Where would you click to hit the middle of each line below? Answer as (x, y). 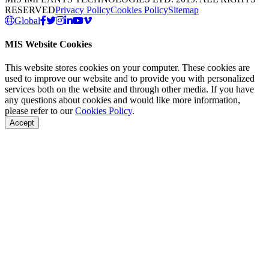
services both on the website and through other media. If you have (129, 89)
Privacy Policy (83, 10)
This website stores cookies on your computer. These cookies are (127, 68)
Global (27, 20)
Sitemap (183, 10)
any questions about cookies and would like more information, (122, 100)
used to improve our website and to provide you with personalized (130, 79)
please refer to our (40, 111)
